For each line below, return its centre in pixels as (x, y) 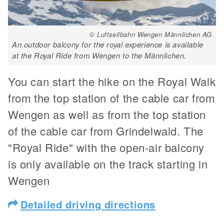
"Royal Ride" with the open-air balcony (106, 147)
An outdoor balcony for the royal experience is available (108, 44)
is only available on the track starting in (108, 163)
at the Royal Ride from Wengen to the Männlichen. (99, 55)
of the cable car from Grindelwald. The (106, 130)
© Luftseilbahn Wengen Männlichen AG (150, 34)
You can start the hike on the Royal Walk (112, 81)
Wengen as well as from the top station (107, 114)
